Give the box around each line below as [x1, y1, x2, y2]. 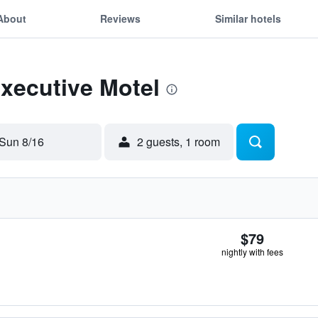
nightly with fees [221, 246, 283, 258]
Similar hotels [214, 11, 281, 26]
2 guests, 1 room [137, 133, 220, 150]
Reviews [100, 11, 141, 26]
